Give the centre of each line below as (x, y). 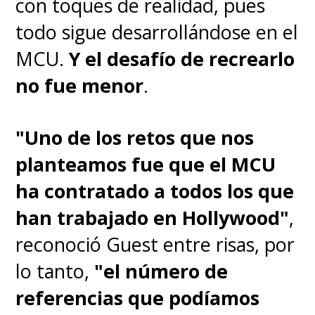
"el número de (159, 271)
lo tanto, (53, 271)
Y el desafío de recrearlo (182, 59)
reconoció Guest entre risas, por (155, 244)
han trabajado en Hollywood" (153, 217)
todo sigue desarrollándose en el (157, 32)
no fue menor (80, 86)
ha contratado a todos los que (155, 191)
